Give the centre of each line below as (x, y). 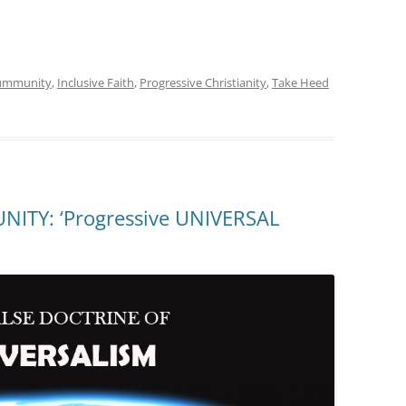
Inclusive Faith (96, 83)
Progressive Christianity (203, 83)
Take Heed (300, 83)
